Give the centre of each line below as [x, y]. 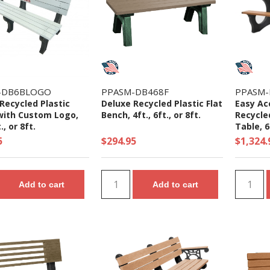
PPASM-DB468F [135, 92]
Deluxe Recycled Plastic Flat [162, 103]
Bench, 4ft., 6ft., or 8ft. [151, 115]
